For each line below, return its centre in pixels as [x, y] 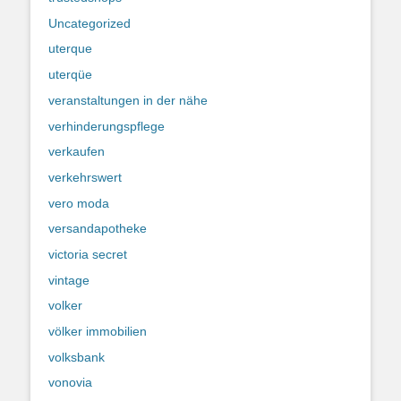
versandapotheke [98, 229]
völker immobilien [98, 331]
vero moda [79, 203]
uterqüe [70, 75]
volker [65, 306]
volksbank [77, 357]
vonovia [70, 383]
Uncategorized [90, 23]
